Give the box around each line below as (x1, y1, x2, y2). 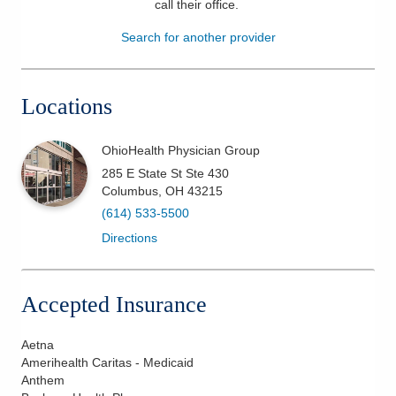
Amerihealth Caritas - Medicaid (21, 354, 194, 369)
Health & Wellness (32, 60, 153, 78)
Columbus (102, 183, 158, 198)
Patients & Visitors (32, 17, 153, 34)
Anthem (21, 372, 65, 387)
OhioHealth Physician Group (102, 142, 260, 157)
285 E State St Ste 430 (102, 165, 229, 180)
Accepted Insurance (21, 291, 207, 317)
